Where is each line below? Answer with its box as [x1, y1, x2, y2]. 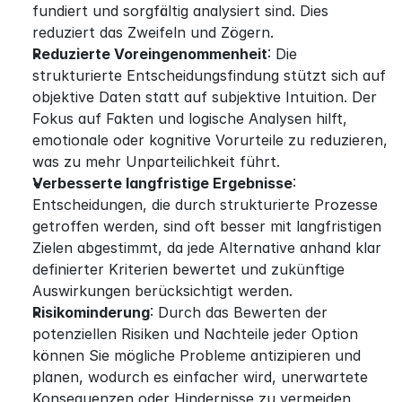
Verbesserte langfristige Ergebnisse [32, 173, 293, 192]
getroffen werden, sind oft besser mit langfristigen [32, 216, 381, 235]
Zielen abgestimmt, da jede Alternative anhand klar [32, 238, 381, 257]
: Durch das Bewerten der [150, 302, 328, 321]
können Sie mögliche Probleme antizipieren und [32, 345, 361, 364]
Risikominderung [32, 302, 150, 321]
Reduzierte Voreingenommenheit [32, 44, 267, 63]
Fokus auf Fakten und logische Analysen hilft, [32, 109, 347, 127]
